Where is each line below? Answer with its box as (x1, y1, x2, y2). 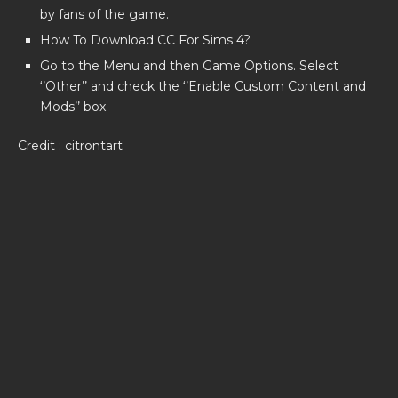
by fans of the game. (40, 6, 169, 22)
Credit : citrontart (18, 138, 123, 154)
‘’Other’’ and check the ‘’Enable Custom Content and (40, 78, 366, 94)
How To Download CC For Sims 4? (40, 32, 251, 48)
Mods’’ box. (40, 99, 108, 115)
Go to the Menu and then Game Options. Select (40, 58, 338, 74)
